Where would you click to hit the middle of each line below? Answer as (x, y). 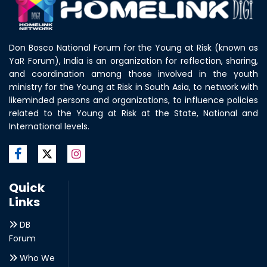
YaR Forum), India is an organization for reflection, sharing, (133, 61)
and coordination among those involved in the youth (133, 74)
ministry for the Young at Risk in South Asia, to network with (133, 87)
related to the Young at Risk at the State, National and (133, 114)
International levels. (49, 127)
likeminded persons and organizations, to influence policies (133, 100)
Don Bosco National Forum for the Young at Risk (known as (133, 48)
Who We (36, 258)
